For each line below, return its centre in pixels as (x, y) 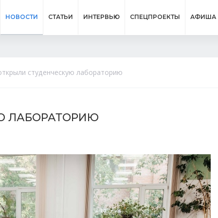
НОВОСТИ (22, 17)
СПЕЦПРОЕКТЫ (155, 17)
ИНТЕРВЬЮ (101, 17)
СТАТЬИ (61, 17)
